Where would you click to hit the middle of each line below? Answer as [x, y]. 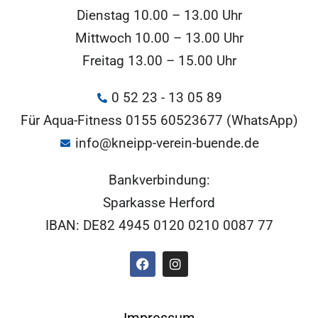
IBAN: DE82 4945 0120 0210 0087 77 [159, 225]
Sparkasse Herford [159, 202]
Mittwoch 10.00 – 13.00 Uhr [159, 38]
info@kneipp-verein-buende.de [167, 143]
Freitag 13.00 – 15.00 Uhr [159, 60]
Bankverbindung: [159, 180]
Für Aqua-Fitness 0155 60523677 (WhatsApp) [159, 120]
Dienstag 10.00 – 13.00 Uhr [159, 15]
